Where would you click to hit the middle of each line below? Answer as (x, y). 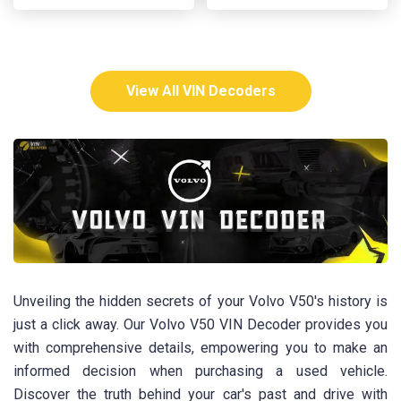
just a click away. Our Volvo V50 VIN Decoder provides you (200, 325)
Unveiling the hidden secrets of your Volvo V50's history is (200, 302)
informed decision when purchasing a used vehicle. (200, 371)
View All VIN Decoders (200, 90)
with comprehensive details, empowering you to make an (200, 348)
